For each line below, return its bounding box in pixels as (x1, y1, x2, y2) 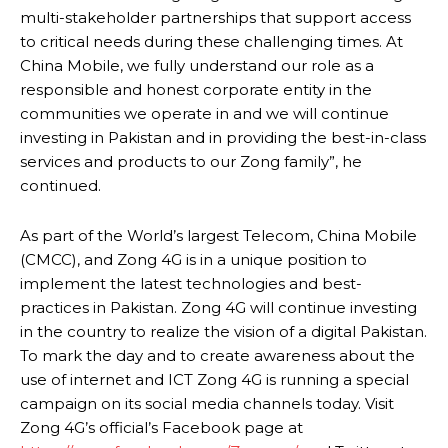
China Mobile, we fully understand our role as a (20, 56, 374, 76)
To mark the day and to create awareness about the (20, 346, 415, 366)
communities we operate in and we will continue (20, 104, 389, 124)
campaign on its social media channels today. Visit (20, 394, 394, 414)
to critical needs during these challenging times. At (20, 32, 403, 52)
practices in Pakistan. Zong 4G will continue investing (20, 298, 417, 318)
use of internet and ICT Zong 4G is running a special (20, 370, 409, 390)
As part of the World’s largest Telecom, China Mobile (20, 226, 417, 246)
